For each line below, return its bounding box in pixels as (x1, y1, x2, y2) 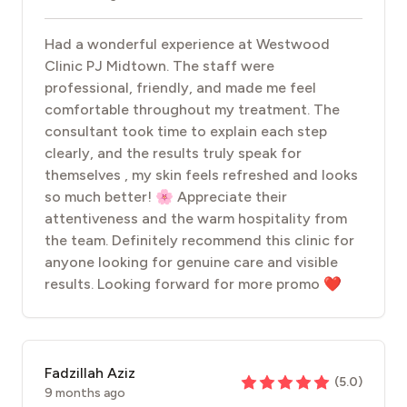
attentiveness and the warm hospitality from (45, 210, 347, 227)
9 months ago (45, 385, 125, 401)
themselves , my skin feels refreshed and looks (45, 166, 358, 184)
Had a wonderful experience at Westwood (45, 35, 330, 53)
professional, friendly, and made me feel (45, 79, 316, 96)
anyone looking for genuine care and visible (45, 253, 338, 271)
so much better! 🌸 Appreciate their (45, 188, 287, 205)
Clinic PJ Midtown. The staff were (45, 57, 274, 74)
